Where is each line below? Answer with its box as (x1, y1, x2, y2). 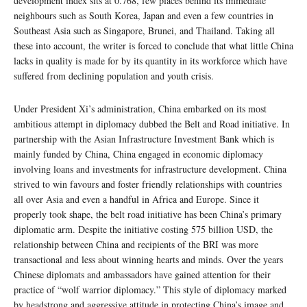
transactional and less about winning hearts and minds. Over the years (14, 252, 283, 266)
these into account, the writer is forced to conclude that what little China (14, 38, 293, 52)
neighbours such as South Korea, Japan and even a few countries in (14, 8, 273, 22)
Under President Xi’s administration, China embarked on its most (14, 101, 267, 115)
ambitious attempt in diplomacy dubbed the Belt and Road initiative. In (14, 116, 290, 130)
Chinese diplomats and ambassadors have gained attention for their (14, 267, 271, 281)
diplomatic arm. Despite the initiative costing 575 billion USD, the (14, 222, 273, 236)
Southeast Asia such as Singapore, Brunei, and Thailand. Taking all (14, 23, 275, 37)
